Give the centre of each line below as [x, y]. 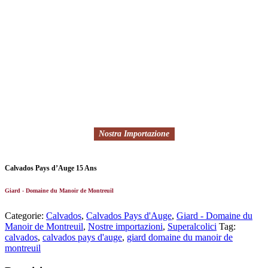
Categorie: [25, 215]
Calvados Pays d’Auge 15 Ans [51, 168]
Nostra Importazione [134, 134]
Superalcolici [192, 226]
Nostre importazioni [125, 226]
